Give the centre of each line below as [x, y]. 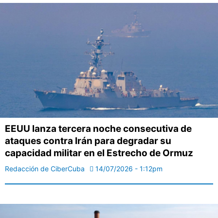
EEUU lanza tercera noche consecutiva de [98, 128]
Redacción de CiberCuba [45, 168]
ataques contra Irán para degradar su [88, 141]
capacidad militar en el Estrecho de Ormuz [99, 153]
